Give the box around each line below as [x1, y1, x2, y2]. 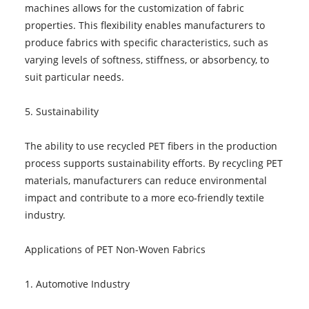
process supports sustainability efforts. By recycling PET [24, 156, 283, 170]
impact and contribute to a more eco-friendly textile [24, 190, 264, 204]
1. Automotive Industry [24, 277, 130, 290]
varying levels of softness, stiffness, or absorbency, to [24, 52, 269, 66]
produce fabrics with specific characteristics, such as [24, 35, 268, 49]
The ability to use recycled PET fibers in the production [24, 139, 277, 152]
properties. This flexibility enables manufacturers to [24, 18, 265, 32]
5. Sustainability [24, 104, 99, 118]
